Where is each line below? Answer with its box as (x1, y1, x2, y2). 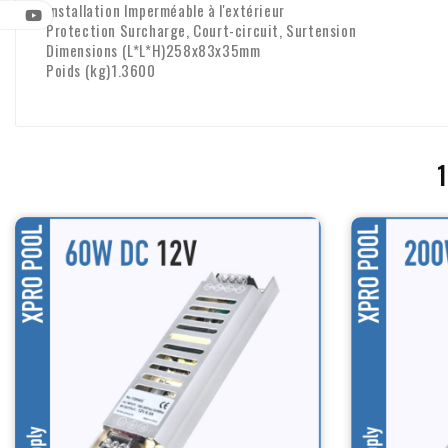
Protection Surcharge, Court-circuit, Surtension (46, 18, 357, 41)
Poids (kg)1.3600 (46, 58, 156, 81)
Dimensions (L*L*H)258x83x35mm (46, 38, 261, 61)
